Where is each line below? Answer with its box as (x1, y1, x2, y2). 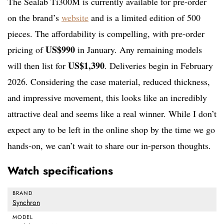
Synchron (12, 197, 40, 208)
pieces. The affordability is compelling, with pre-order (7, 27, 204, 40)
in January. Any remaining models (75, 43, 202, 56)
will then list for (7, 59, 68, 72)
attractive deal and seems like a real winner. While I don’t (7, 107, 216, 120)
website (61, 11, 88, 24)
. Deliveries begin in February (104, 59, 213, 72)
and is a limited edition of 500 (88, 11, 200, 24)
